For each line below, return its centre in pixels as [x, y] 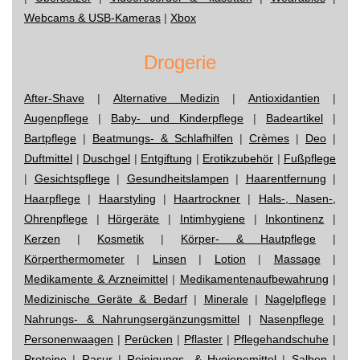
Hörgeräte [134, 218]
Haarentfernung [286, 178]
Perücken [149, 339]
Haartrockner [207, 198]
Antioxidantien [284, 98]
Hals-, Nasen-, [297, 198]
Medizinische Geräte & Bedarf [106, 299]
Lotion [230, 258]
